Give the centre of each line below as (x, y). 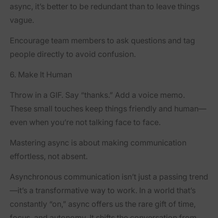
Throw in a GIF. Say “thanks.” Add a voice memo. (97, 95)
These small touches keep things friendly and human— (108, 109)
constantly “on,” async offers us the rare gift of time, (103, 204)
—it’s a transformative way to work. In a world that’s (103, 191)
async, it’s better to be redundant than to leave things (105, 7)
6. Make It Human (41, 75)
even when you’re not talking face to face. (85, 122)
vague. (22, 20)
